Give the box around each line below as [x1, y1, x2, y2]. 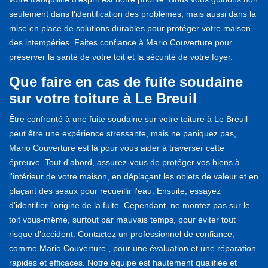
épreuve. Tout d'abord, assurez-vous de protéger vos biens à [9, 157, 240, 167]
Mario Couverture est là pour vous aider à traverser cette [9, 142, 224, 153]
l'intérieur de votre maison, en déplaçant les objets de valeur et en [9, 171, 258, 181]
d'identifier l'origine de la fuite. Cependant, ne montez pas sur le [9, 200, 250, 210]
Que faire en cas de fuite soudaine [9, 73, 243, 90]
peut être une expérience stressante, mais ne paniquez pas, [9, 128, 236, 138]
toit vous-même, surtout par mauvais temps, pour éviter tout [9, 214, 236, 224]
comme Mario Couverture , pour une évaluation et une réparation [9, 243, 256, 253]
